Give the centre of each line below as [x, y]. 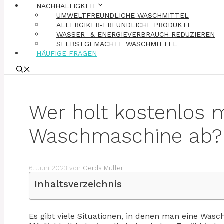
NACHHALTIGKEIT [67, 6]
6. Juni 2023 [48, 168]
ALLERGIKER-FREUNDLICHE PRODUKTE [124, 25]
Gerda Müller [103, 168]
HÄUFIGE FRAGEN [67, 53]
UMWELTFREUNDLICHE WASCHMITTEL [123, 15]
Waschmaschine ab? [126, 136]
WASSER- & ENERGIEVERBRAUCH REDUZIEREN [136, 34]
